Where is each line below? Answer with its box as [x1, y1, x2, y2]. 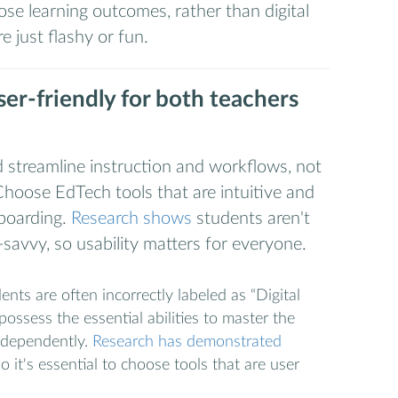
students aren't [192, 210, 310, 227]
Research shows [71, 210, 192, 227]
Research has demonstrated [92, 333, 282, 349]
